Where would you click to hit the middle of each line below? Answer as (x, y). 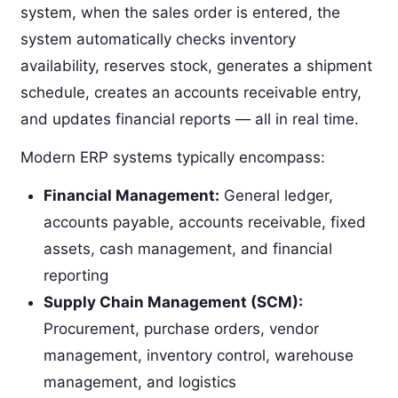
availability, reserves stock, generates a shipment (196, 65)
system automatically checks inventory (158, 39)
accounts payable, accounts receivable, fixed (204, 222)
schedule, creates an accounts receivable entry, (191, 92)
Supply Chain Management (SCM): (173, 302)
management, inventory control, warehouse (198, 355)
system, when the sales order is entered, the (180, 12)
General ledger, (276, 195)
